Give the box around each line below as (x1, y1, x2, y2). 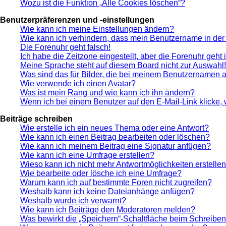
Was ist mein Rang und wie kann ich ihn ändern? (20, 88, 195, 97)
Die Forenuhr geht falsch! (20, 43, 110, 52)
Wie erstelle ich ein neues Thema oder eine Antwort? (20, 124, 209, 133)
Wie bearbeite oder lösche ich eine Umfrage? (20, 169, 182, 178)
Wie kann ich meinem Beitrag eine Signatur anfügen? (20, 142, 211, 151)
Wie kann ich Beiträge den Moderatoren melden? (20, 205, 195, 214)
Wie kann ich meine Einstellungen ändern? (20, 25, 174, 34)
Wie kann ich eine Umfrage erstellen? (20, 151, 154, 160)
